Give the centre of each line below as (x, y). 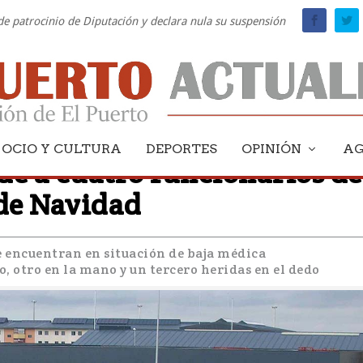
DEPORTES (181, 148)
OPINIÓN (271, 148)
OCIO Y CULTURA (62, 148)
